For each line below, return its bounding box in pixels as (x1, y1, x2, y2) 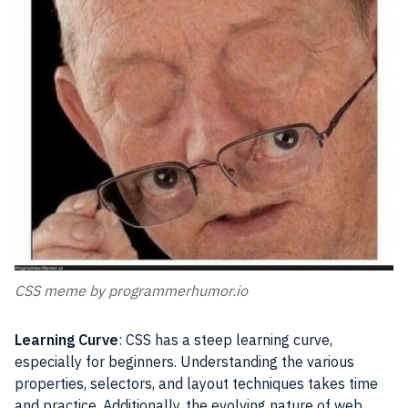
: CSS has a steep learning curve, (118, 331, 332, 350)
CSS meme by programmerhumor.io (15, 281, 248, 301)
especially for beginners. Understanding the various (15, 352, 354, 372)
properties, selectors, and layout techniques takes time (15, 374, 378, 393)
